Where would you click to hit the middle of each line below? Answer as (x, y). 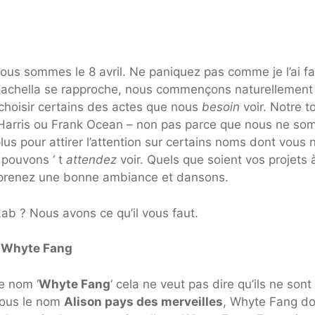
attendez (93, 160)
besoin (223, 107)
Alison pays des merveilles (143, 301)
